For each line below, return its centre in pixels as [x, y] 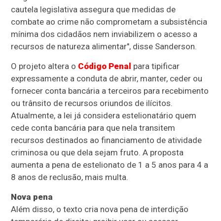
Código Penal [105, 66]
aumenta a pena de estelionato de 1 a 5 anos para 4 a [110, 165]
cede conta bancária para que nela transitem [93, 128]
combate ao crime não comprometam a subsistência [109, 21]
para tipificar [156, 66]
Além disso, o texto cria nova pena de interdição [100, 209]
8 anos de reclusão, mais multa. [70, 177]
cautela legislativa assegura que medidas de [93, 9]
